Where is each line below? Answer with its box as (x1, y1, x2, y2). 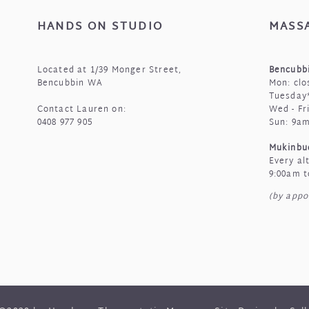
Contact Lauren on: (37, 102, 127, 117)
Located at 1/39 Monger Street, (37, 63, 182, 78)
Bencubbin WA (37, 76, 103, 91)
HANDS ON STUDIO (37, 17, 163, 37)
